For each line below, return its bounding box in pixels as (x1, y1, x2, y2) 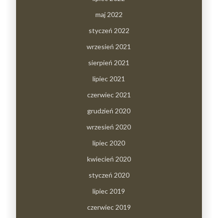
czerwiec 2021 (87, 90, 131, 99)
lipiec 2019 (92, 186, 126, 195)
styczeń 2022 (88, 26, 129, 35)
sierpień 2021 (88, 58, 130, 67)
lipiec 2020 (92, 138, 126, 147)
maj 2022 (95, 10, 123, 18)
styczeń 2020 (88, 170, 129, 179)
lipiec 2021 (92, 74, 126, 83)
